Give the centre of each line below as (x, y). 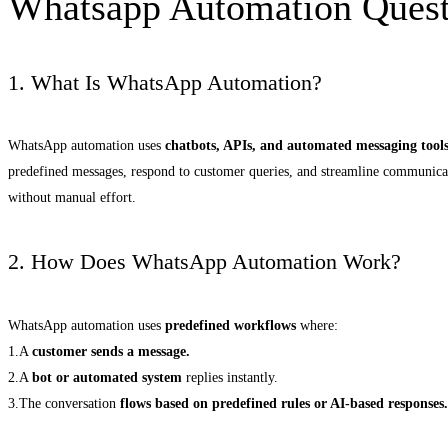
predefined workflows (230, 325)
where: (317, 325)
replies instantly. (230, 377)
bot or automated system (107, 377)
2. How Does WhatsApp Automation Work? (204, 262)
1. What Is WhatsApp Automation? (165, 82)
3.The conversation (64, 403)
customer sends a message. (111, 351)
